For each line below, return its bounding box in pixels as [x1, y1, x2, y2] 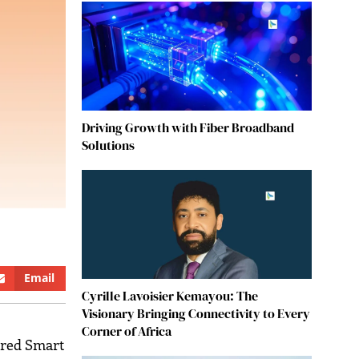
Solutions [81, 135, 135, 154]
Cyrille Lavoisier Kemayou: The [81, 286, 258, 305]
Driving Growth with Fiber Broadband [81, 118, 294, 136]
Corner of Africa [81, 321, 171, 340]
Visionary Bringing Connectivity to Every [81, 304, 310, 322]
